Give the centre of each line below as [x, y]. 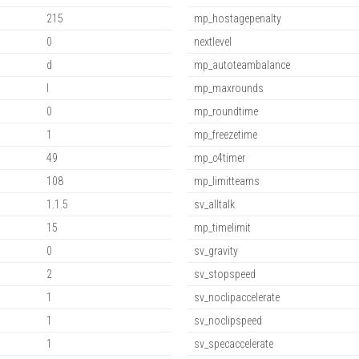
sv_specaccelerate [234, 344]
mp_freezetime [226, 135]
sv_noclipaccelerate [237, 297]
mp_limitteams [227, 181]
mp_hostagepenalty [238, 18]
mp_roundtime [226, 111]
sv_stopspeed [225, 274]
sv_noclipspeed [228, 321]
